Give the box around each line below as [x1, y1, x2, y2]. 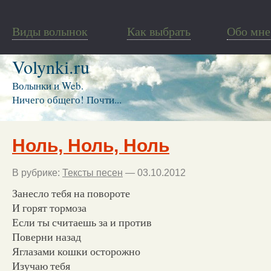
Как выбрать [127, 23, 191, 39]
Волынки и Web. [12, 79, 83, 93]
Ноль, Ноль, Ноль [12, 135, 169, 155]
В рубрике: [12, 167, 62, 178]
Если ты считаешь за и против [12, 214, 152, 229]
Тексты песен [62, 167, 123, 178]
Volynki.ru [12, 54, 90, 79]
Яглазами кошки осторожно [12, 243, 140, 258]
